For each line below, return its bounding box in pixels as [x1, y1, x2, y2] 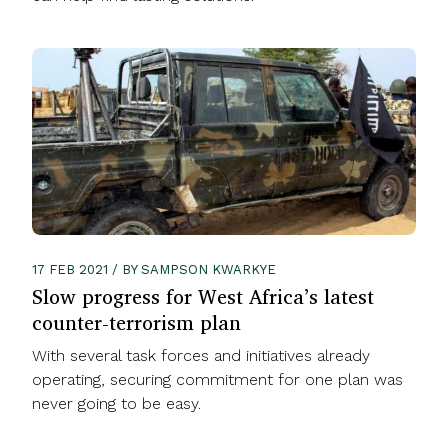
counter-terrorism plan [32, 306, 241, 340]
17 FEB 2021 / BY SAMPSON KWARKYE [32, 262, 276, 278]
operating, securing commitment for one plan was [32, 370, 403, 390]
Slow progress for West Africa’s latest [32, 280, 374, 314]
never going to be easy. [32, 394, 201, 414]
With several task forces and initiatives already [32, 346, 370, 366]
